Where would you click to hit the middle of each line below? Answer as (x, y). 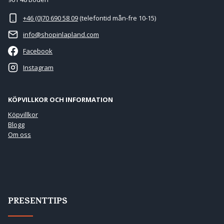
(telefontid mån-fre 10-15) (117, 18)
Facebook (38, 51)
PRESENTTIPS (38, 202)
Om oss (19, 134)
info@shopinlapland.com (61, 34)
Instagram (38, 67)
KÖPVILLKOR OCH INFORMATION (60, 99)
